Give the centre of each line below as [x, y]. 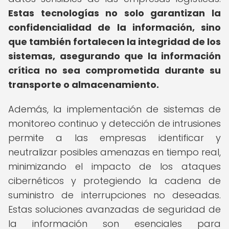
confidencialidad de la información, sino [114, 27]
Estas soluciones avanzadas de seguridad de [114, 209]
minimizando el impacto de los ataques [114, 166]
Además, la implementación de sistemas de [114, 109]
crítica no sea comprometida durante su [114, 70]
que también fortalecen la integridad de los [114, 42]
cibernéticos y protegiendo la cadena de [114, 181]
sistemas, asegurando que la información [114, 56]
